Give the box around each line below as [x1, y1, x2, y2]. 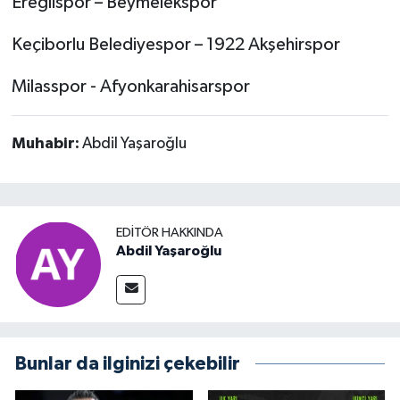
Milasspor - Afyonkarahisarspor [11, 78, 250, 96]
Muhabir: [11, 136, 82, 153]
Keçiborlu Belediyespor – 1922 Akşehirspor [11, 36, 340, 54]
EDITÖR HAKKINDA [116, 226, 223, 240]
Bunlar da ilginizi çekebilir [15, 354, 240, 373]
